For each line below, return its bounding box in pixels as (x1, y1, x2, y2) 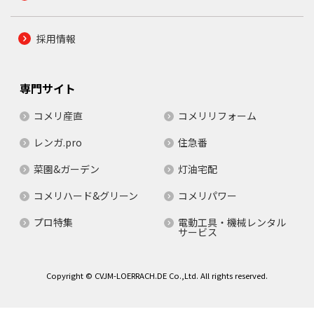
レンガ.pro (33, 135, 82, 150)
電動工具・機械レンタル (178, 215, 286, 230)
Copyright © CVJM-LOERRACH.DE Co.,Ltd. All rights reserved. (46, 270, 268, 282)
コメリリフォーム (178, 109, 257, 123)
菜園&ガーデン (33, 162, 100, 177)
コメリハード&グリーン (33, 189, 138, 203)
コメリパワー (178, 189, 237, 203)
